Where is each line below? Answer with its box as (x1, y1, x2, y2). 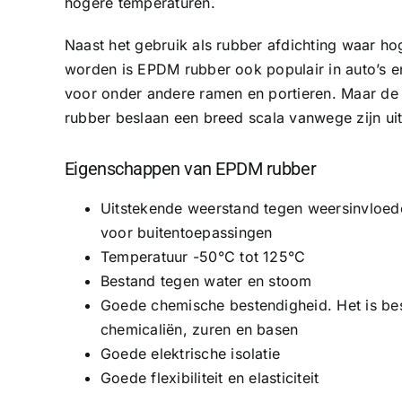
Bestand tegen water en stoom (100, 271, 312, 290)
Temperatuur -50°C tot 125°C (100, 247, 306, 266)
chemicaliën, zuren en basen (100, 319, 299, 338)
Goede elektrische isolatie (100, 344, 281, 363)
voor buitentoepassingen (100, 223, 273, 241)
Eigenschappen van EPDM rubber (64, 157, 317, 179)
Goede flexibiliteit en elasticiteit (100, 368, 319, 387)
